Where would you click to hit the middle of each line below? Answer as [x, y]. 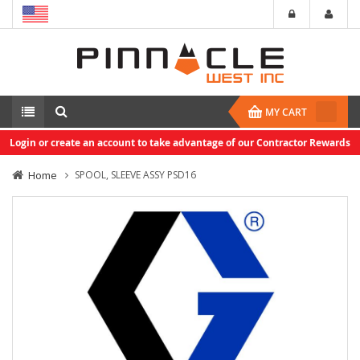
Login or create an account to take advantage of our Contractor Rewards [180, 143]
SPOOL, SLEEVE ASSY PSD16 [135, 175]
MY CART [286, 112]
